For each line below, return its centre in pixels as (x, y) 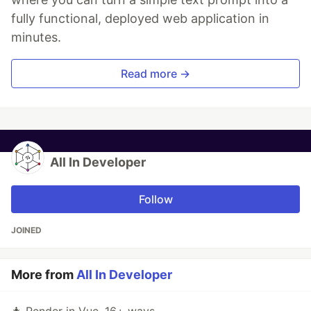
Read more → (155, 74)
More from (44, 275)
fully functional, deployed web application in (140, 19)
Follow (155, 200)
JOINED (26, 230)
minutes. (36, 37)
